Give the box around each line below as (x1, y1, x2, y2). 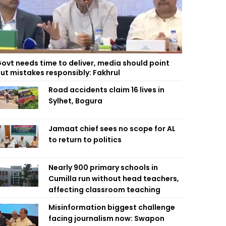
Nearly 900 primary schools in (48, 162, 158, 173)
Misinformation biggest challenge (48, 202, 175, 212)
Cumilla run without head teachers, (48, 174, 179, 184)
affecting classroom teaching (48, 185, 160, 195)
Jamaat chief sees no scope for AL (48, 124, 176, 134)
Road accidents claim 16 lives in (48, 85, 164, 95)
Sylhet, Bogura (48, 96, 102, 106)
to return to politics (48, 135, 122, 145)
